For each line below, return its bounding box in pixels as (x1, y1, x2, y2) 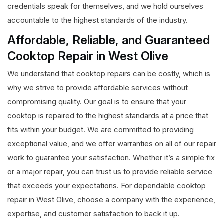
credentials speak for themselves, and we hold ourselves (7, 1, 203, 11)
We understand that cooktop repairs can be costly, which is (7, 69, 210, 79)
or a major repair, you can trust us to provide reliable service (7, 167, 212, 177)
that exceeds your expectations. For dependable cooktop (7, 181, 206, 191)
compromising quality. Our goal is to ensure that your (7, 97, 186, 107)
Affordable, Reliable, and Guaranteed (7, 33, 210, 48)
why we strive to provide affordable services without (7, 83, 188, 93)
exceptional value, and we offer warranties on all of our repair (7, 139, 216, 149)
